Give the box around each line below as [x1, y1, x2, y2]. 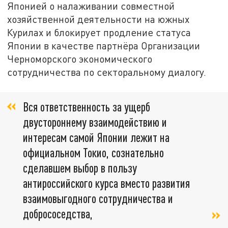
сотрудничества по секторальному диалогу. [7, 66, 207, 78]
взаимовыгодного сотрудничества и [23, 190, 173, 206]
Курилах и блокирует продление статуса [7, 26, 191, 39]
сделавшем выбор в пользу [23, 160, 137, 175]
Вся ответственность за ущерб [23, 99, 150, 114]
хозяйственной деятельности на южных [7, 13, 190, 25]
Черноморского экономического [7, 53, 153, 65]
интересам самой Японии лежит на [23, 129, 169, 145]
